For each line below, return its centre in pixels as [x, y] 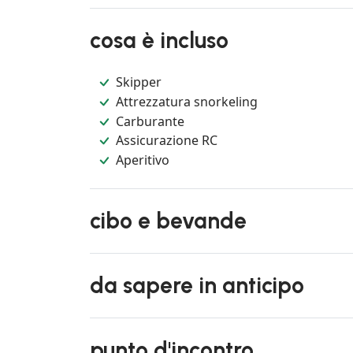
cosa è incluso [159, 41]
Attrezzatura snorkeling [187, 101]
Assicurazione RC [167, 141]
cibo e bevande [168, 221]
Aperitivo [143, 160]
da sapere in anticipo [197, 286]
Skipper [139, 82]
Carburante [150, 121]
